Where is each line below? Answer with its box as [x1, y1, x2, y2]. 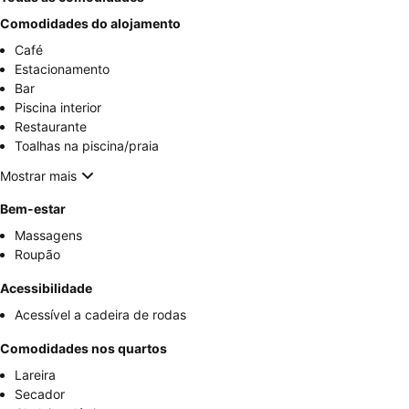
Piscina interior [15, 100, 101, 115]
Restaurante [15, 119, 87, 134]
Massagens [15, 227, 82, 243]
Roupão [15, 246, 60, 262]
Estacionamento [15, 61, 110, 77]
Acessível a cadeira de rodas [15, 307, 186, 322]
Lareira [15, 367, 56, 383]
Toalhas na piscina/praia [15, 138, 159, 153]
